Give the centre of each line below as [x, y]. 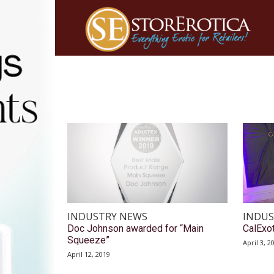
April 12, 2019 [89, 254]
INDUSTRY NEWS [107, 217]
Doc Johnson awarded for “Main [135, 229]
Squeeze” [88, 240]
